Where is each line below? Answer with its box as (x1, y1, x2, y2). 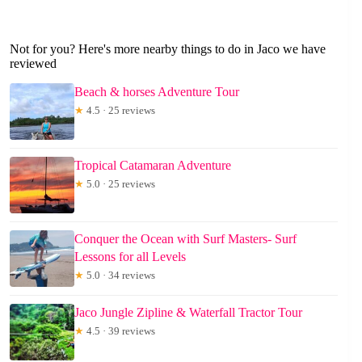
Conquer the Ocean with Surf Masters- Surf (74, 231, 297, 246)
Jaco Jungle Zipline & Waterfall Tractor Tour (74, 305, 302, 319)
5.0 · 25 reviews (84, 177, 155, 190)
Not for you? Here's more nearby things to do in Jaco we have (10, 41, 326, 56)
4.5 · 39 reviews (84, 324, 155, 337)
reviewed (10, 56, 57, 70)
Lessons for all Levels (74, 249, 186, 263)
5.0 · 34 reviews (84, 268, 155, 281)
